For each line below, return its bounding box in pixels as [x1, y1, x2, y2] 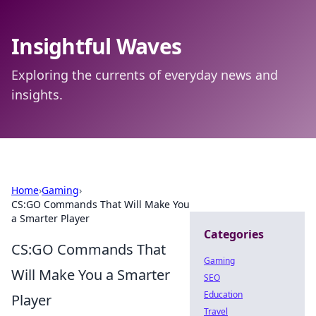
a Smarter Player [11, 212, 90, 225]
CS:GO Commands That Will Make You [11, 197, 190, 211]
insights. [11, 86, 63, 103]
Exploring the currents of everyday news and [11, 66, 278, 83]
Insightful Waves [11, 32, 181, 61]
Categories [204, 226, 264, 242]
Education [204, 288, 243, 300]
